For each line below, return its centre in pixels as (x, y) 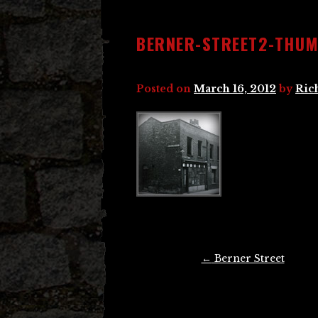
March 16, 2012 (235, 89)
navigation (162, 278)
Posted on (165, 89)
